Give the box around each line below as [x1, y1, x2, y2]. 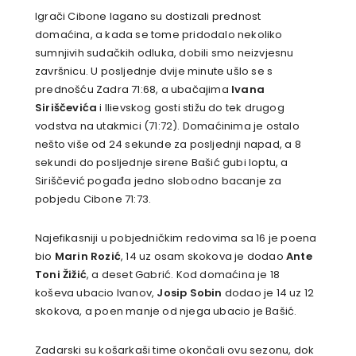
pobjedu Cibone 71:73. [35, 192, 152, 207]
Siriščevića [35, 100, 98, 116]
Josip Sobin [157, 285, 222, 301]
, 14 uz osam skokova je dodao [121, 249, 287, 265]
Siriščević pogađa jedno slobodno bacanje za [35, 173, 282, 189]
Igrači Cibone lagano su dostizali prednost [35, 9, 261, 25]
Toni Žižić [35, 267, 87, 283]
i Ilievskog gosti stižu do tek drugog [97, 100, 284, 116]
